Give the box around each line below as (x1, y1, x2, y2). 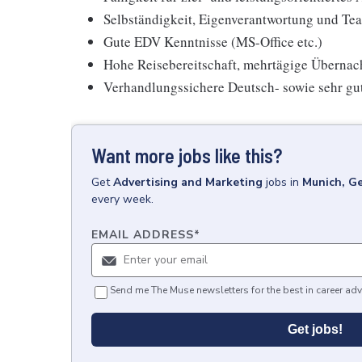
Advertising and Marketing (113, 175, 263, 190)
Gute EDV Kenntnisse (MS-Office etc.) (103, 32, 322, 51)
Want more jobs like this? (91, 144, 282, 167)
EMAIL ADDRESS (91, 227, 194, 242)
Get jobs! (288, 322, 343, 336)
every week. (91, 192, 154, 207)
